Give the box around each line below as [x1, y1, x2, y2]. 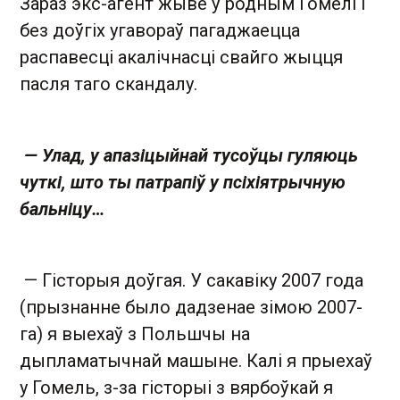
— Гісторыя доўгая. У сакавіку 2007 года [20, 270, 363, 291]
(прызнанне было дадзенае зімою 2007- [20, 296, 362, 318]
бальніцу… [20, 198, 104, 220]
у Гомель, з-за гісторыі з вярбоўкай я [20, 377, 333, 398]
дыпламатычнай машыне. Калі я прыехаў [20, 350, 372, 371]
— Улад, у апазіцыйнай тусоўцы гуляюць [20, 145, 358, 166]
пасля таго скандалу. [20, 73, 197, 95]
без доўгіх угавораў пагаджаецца [20, 20, 300, 41]
